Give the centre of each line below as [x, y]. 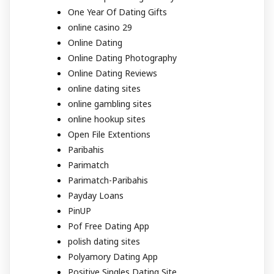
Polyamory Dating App [113, 257]
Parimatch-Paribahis [108, 180]
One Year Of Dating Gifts [117, 12]
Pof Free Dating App [109, 226]
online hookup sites [107, 119]
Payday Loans [96, 195]
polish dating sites [104, 241]
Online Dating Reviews [113, 73]
